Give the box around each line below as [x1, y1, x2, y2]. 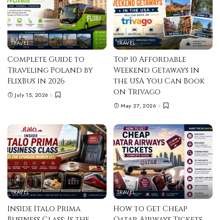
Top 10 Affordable [113, 54, 186, 65]
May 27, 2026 [121, 102, 157, 110]
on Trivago [113, 86, 161, 97]
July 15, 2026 [15, 91, 49, 99]
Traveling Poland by [7, 65, 93, 76]
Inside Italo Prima [7, 203, 81, 214]
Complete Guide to [7, 54, 84, 65]
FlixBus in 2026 [7, 76, 65, 86]
